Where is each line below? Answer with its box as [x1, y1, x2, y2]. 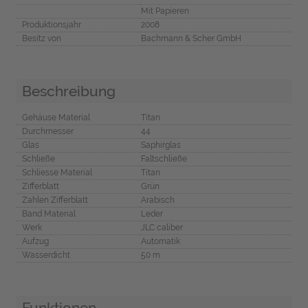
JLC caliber [140, 223, 183, 233]
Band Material [21, 209, 76, 219]
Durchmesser [21, 126, 74, 137]
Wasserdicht [21, 250, 70, 261]
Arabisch [140, 195, 175, 206]
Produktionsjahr [21, 19, 81, 30]
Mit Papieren [140, 5, 189, 16]
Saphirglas [140, 140, 181, 151]
